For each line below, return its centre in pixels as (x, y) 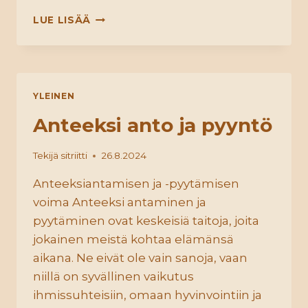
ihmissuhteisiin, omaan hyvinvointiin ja (147, 295)
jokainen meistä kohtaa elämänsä (133, 240)
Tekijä (46, 156)
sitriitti (74, 156)
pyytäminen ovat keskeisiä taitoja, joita (146, 221)
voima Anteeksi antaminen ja (120, 202)
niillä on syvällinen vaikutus (113, 277)
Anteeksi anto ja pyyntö (153, 125)
